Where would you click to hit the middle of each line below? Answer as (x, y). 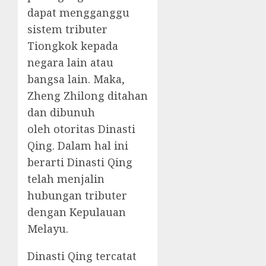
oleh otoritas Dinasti (81, 129)
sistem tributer (67, 29)
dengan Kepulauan (77, 212)
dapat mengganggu (78, 13)
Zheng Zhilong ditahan (88, 96)
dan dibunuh (61, 113)
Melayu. (48, 229)
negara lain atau (70, 63)
